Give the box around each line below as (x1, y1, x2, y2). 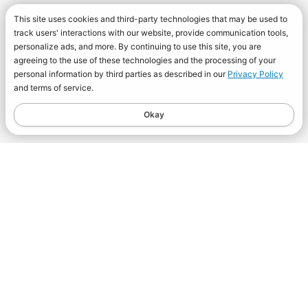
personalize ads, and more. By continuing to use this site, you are (14, 41, 261, 52)
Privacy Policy (228, 69, 283, 79)
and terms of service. (14, 82, 93, 93)
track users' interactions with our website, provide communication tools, (14, 27, 288, 38)
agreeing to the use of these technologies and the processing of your (14, 55, 276, 65)
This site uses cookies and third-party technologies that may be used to (14, 14, 287, 24)
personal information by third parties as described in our (14, 69, 228, 79)
